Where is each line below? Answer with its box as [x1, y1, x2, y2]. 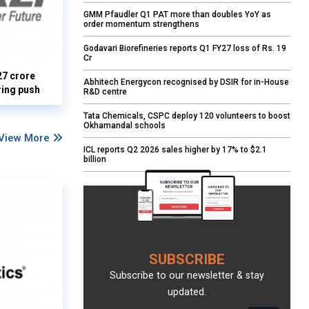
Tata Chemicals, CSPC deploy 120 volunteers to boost [83, 111, 290, 121]
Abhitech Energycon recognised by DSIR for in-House [83, 77, 289, 88]
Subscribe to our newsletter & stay [110, 270, 264, 282]
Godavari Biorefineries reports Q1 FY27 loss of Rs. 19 [83, 43, 286, 54]
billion [83, 154, 106, 165]
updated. [168, 286, 206, 299]
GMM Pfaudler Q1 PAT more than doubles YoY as [83, 10, 271, 20]
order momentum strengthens [83, 19, 199, 30]
